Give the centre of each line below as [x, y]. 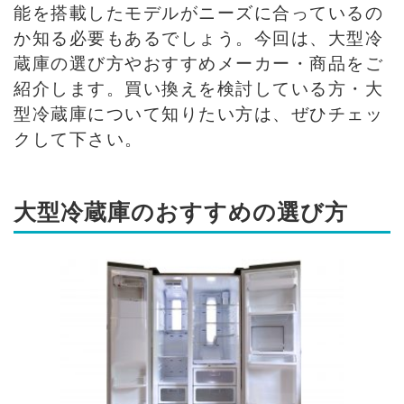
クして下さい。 [78, 138]
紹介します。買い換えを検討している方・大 [198, 87]
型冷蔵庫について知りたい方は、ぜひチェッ [198, 113]
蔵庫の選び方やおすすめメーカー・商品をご [198, 62]
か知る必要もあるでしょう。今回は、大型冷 [198, 37]
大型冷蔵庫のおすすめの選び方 [181, 211]
